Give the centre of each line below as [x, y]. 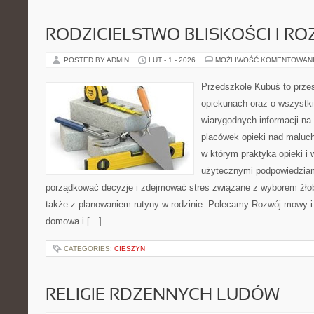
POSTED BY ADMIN [97, 60]
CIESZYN [130, 248]
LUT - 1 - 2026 [172, 60]
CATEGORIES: [89, 248]
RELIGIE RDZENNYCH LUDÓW [163, 296]
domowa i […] [74, 221]
